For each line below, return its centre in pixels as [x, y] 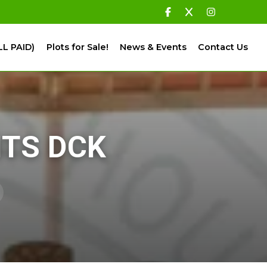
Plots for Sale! [77, 47]
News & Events [153, 47]
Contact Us [223, 47]
